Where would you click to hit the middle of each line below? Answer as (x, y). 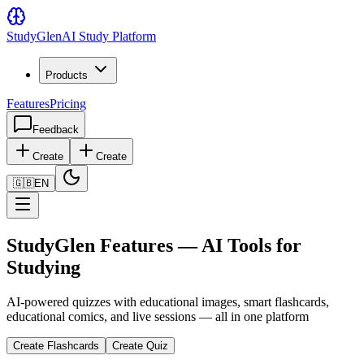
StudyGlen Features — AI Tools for (154, 245)
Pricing (68, 104)
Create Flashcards (56, 345)
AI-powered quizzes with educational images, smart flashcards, (168, 301)
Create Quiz (140, 345)
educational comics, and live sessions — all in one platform (158, 316)
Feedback (56, 130)
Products (67, 75)
